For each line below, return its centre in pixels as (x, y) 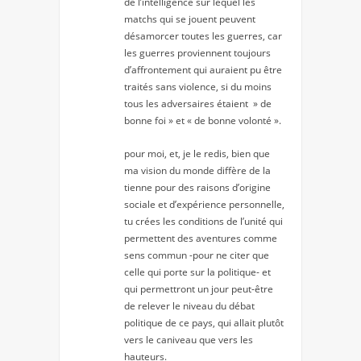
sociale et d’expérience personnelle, (204, 205)
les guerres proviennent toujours (197, 53)
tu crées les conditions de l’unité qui (203, 222)
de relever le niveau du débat (189, 306)
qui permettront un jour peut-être (199, 289)
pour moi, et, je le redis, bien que (197, 154)
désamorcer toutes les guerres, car (203, 36)
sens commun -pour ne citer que (197, 255)
